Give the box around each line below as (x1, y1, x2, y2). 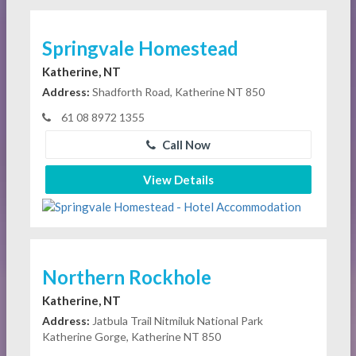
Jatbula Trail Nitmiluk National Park (89, 313, 263, 327)
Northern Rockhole (41, 265, 211, 288)
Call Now (159, 137, 211, 152)
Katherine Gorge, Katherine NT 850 (41, 329, 221, 343)
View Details (142, 172, 214, 187)
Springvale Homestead (41, 36, 238, 60)
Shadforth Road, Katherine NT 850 (89, 84, 265, 99)
